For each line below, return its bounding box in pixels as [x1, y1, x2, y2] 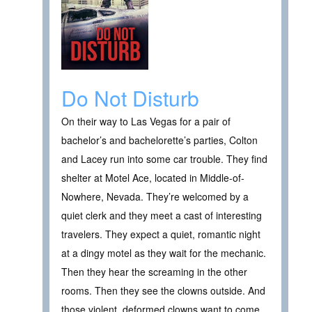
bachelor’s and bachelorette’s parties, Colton [61, 133, 258, 148]
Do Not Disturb [61, 83, 199, 114]
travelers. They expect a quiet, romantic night [61, 227, 260, 242]
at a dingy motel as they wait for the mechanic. [61, 246, 266, 260]
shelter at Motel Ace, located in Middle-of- [61, 171, 244, 185]
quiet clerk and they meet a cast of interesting [61, 208, 262, 223]
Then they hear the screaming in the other [61, 265, 247, 279]
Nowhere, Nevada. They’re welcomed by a [61, 189, 249, 204]
